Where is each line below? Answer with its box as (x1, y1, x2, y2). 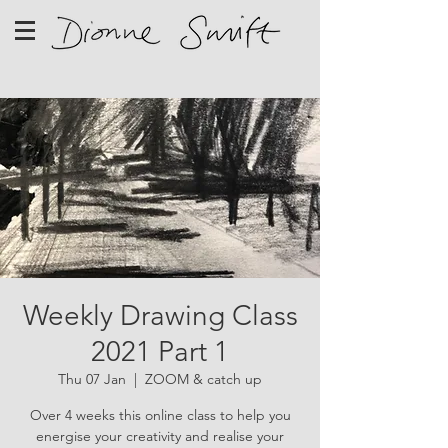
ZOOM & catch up (145, 370, 262, 388)
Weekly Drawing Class (22, 299, 298, 332)
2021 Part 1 (91, 335, 229, 368)
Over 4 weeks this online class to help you (29, 406, 291, 424)
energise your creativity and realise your (36, 427, 284, 445)
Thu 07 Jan (58, 370, 126, 388)
